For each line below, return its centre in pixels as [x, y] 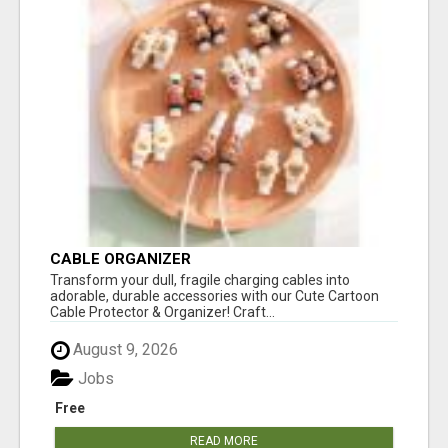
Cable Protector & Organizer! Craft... [162, 312]
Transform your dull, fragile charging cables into [200, 280]
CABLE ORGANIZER [120, 259]
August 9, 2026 [123, 350]
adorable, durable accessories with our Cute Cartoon [214, 296]
